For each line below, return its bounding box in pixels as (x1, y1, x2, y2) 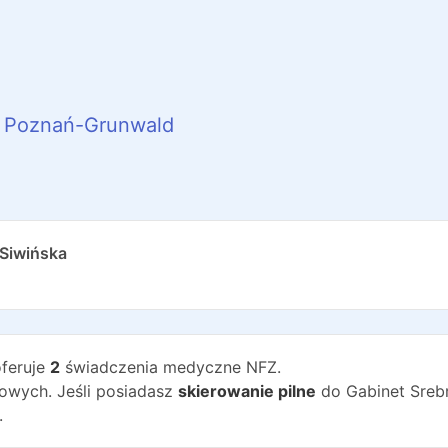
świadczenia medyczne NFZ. (60, 357, 281, 377)
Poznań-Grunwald (4, 113, 174, 137)
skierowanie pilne (178, 381, 316, 401)
